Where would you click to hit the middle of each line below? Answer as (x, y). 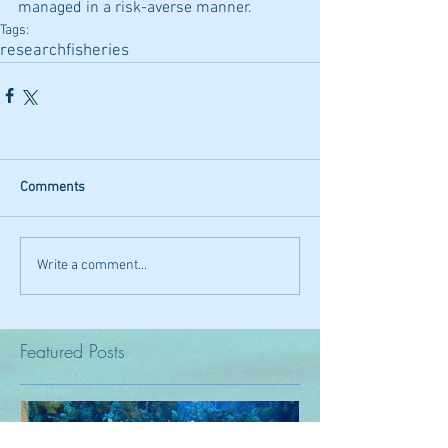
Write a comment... (92, 266)
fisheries (97, 50)
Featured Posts (72, 350)
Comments (52, 187)
